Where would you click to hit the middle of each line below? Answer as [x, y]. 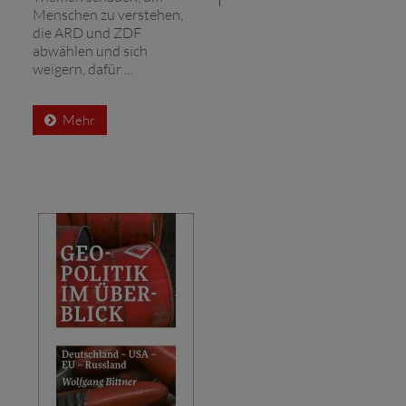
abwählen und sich [90, 50]
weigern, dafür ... [82, 68]
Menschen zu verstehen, [108, 14]
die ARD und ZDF [87, 32]
